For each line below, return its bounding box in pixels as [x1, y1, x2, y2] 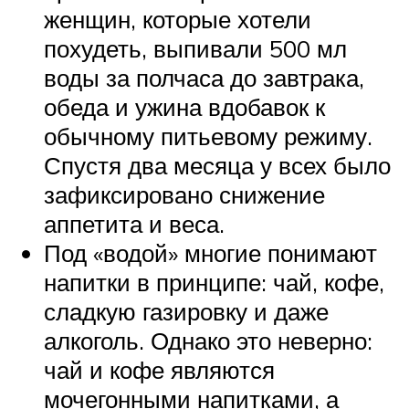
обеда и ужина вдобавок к [44, 91, 325, 121]
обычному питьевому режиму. [44, 121, 372, 151]
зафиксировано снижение [44, 179, 325, 209]
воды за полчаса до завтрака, [44, 62, 364, 92]
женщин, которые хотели [44, 4, 311, 34]
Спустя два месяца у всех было [44, 150, 391, 180]
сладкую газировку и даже [44, 296, 329, 326]
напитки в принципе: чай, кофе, [44, 267, 384, 297]
